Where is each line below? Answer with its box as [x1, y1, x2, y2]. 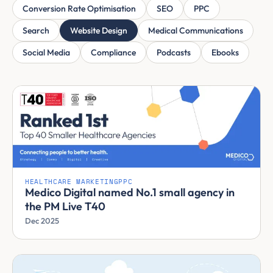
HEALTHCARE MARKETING [25, 178, 119, 185]
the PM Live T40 [25, 199, 105, 213]
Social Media [23, 47, 70, 58]
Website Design [70, 25, 127, 36]
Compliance [91, 47, 136, 58]
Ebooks [211, 47, 239, 58]
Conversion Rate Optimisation [23, 3, 136, 14]
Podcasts [157, 47, 191, 58]
